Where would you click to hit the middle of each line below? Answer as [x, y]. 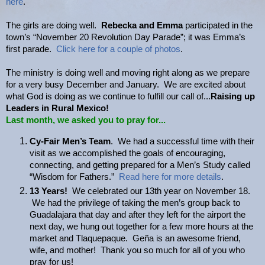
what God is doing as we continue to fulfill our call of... [108, 96]
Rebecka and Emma [142, 25]
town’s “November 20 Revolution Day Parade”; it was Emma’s [126, 37]
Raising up [233, 96]
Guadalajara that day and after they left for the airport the [138, 214]
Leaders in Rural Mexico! [57, 108]
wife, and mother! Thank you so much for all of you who [137, 250]
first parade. [31, 49]
